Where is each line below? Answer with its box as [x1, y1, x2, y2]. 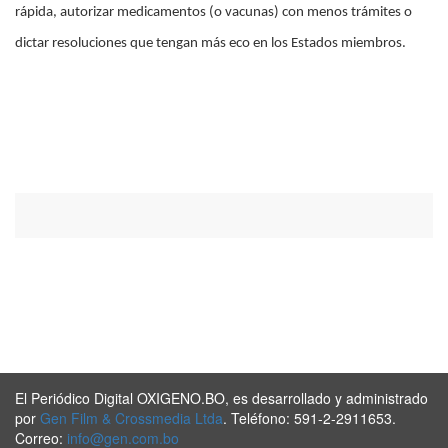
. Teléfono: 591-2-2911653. [223, 407, 396, 428]
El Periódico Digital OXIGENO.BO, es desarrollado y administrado [15, 387, 428, 408]
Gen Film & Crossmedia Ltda [40, 407, 223, 428]
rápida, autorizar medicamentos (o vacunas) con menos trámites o [15, 4, 412, 20]
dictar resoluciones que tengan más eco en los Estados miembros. [15, 35, 406, 51]
